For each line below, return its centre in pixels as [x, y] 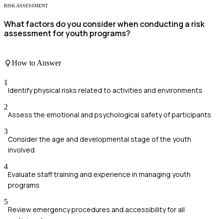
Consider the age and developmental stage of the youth [99, 139]
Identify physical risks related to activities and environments [105, 90]
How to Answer [36, 63]
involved [21, 150]
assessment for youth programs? [67, 33]
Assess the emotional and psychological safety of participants [109, 114]
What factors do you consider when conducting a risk [104, 24]
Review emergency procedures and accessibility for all [96, 209]
